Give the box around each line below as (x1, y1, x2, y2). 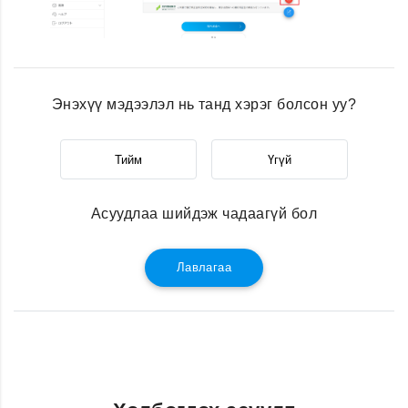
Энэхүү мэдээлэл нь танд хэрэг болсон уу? (51, 97, 357, 113)
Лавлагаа (176, 260, 232, 275)
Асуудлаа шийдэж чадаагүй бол (90, 206, 318, 222)
